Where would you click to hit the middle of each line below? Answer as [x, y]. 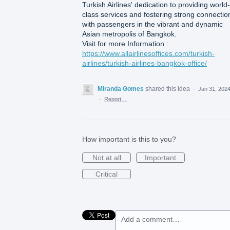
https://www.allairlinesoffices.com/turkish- [148, 53]
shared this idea [168, 89]
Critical [107, 174]
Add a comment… [150, 219]
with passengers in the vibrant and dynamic [152, 24]
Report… [116, 99]
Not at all [107, 157]
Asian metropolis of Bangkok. [129, 34]
